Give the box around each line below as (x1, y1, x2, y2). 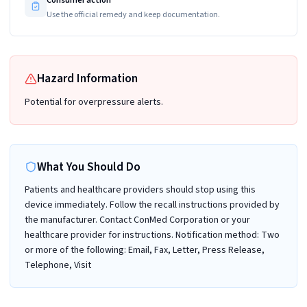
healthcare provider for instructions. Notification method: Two (25, 228, 280, 242)
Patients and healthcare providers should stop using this (25, 183, 256, 197)
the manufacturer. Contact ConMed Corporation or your (25, 213, 250, 227)
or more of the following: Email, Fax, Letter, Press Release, (25, 243, 265, 257)
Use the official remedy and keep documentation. (46, 8, 220, 21)
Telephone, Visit (25, 258, 91, 272)
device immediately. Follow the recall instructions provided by (25, 198, 280, 212)
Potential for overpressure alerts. (25, 95, 163, 109)
